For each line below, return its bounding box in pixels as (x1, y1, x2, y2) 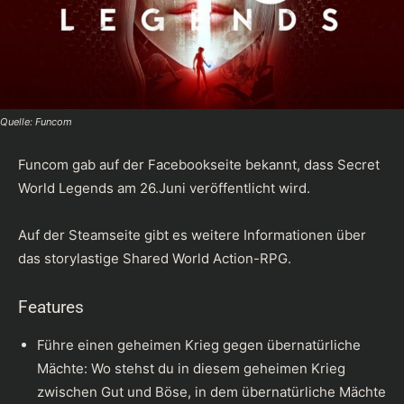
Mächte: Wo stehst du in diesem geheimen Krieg (37, 359, 345, 377)
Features (18, 296, 84, 317)
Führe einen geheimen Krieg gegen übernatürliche (37, 335, 361, 353)
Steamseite (69, 225, 141, 243)
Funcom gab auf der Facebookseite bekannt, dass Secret (18, 155, 380, 173)
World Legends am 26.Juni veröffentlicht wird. (18, 179, 310, 197)
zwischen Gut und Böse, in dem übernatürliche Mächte (37, 382, 386, 400)
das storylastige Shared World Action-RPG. (18, 249, 291, 267)
